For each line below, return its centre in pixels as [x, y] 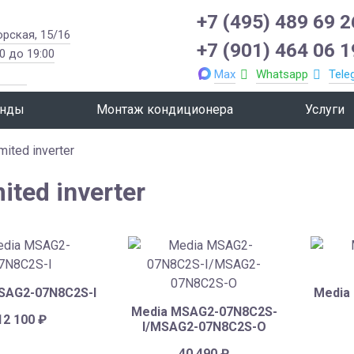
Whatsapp [282, 74]
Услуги [324, 110]
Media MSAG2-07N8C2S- [204, 311]
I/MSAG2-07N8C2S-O [204, 326]
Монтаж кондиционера [164, 110]
